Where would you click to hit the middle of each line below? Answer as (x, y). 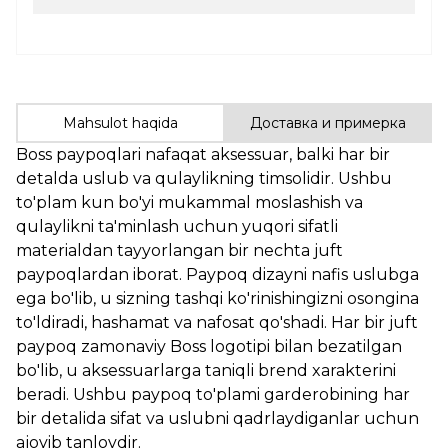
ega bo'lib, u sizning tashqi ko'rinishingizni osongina (217, 298)
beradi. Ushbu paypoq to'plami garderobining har (213, 394)
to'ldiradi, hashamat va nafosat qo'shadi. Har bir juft (217, 322)
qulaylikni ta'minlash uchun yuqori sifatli (177, 226)
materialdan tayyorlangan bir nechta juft (179, 250)
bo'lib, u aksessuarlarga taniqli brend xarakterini (206, 370)
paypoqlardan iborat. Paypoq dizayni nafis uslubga (217, 274)
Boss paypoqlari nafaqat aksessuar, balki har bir (203, 154)
